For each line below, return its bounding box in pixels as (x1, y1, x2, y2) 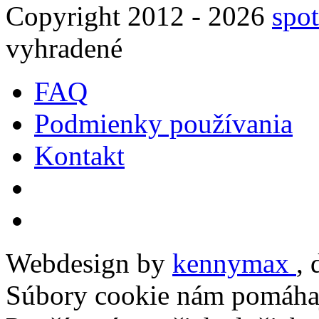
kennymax (172, 247, 296, 278)
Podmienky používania (34, 108, 293, 139)
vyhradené (6, 32, 122, 63)
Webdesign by (6, 247, 172, 278)
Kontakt (34, 140, 125, 171)
